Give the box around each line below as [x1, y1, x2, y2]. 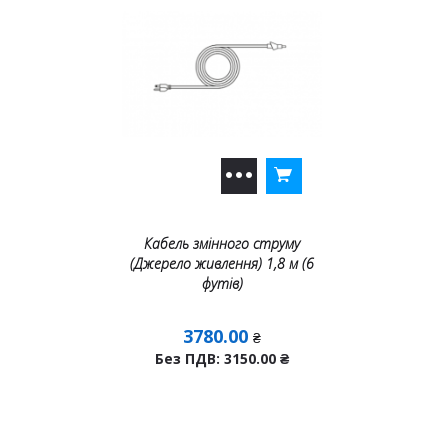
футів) [201, 274, 243, 293]
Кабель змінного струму [144, 234, 300, 253]
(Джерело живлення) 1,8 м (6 [130, 254, 314, 273]
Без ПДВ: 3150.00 [155, 349, 280, 368]
